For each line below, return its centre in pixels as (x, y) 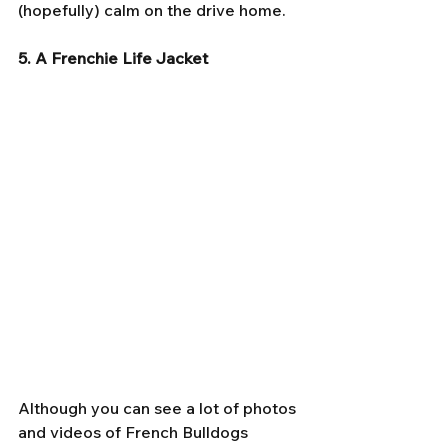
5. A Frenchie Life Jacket (113, 57)
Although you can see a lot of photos (159, 408)
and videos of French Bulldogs (135, 432)
